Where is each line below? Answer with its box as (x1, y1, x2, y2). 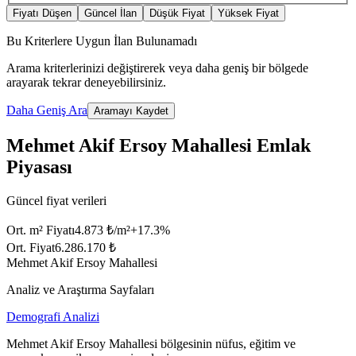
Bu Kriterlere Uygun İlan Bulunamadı (6, 34, 197, 48)
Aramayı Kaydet (94, 105, 168, 118)
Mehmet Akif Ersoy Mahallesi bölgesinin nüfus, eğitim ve (6, 336, 296, 350)
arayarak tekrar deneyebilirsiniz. (6, 75, 166, 90)
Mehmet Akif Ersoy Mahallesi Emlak (6, 134, 311, 156)
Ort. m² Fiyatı (6, 222, 75, 237)
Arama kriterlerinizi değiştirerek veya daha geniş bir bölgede (6, 61, 308, 75)
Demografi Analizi (6, 309, 99, 323)
